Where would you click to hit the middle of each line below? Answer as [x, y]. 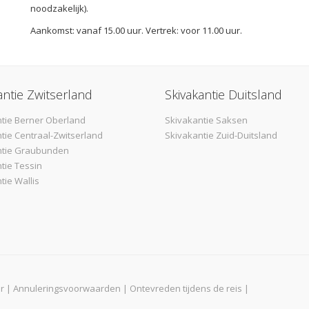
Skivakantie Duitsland [223, 94]
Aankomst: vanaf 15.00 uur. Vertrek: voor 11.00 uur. [136, 30]
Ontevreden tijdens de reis [186, 288]
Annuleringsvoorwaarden [67, 288]
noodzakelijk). [59, 8]
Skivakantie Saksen [206, 120]
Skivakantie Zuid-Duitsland [221, 135]
